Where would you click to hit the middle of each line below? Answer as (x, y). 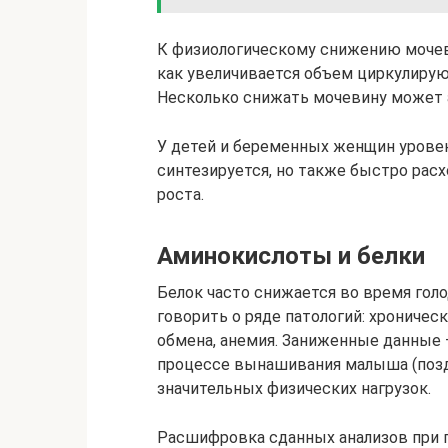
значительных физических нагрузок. (294, 389)
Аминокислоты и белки (291, 256)
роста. (180, 195)
